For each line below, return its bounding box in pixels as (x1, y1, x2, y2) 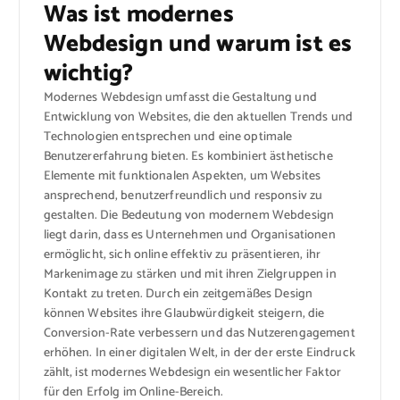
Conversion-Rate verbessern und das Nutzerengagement (43, 323, 355, 345)
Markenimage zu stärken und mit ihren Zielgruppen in (43, 264, 337, 286)
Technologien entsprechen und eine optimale (43, 127, 293, 148)
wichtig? (43, 54, 134, 94)
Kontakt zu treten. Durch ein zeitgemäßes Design (43, 284, 313, 305)
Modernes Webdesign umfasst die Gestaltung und (43, 87, 317, 109)
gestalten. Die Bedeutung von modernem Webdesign (43, 205, 335, 227)
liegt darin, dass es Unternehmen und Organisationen (43, 225, 336, 246)
